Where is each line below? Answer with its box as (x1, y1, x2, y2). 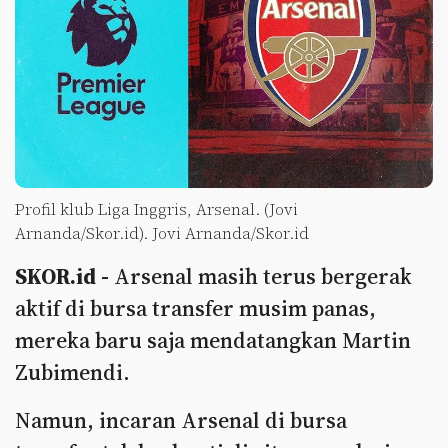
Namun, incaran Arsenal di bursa (15, 405, 347, 435)
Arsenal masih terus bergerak (109, 261, 412, 291)
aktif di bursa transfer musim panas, (15, 293, 376, 323)
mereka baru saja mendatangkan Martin (15, 325, 411, 355)
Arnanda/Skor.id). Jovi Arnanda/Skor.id (15, 221, 309, 244)
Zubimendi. (15, 357, 130, 387)
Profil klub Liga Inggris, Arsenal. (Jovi (15, 197, 298, 220)
